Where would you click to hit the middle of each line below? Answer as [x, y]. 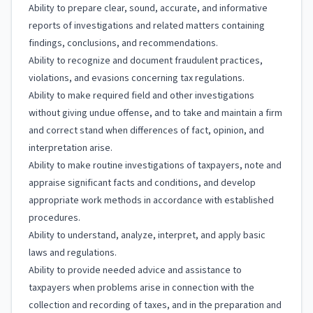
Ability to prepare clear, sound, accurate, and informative [148, 8]
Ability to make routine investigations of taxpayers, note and [155, 166]
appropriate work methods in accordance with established [151, 201]
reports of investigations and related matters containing [147, 26]
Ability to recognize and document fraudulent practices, [146, 61]
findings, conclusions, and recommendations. [123, 43]
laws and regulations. [73, 253]
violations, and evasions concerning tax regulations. [137, 78]
